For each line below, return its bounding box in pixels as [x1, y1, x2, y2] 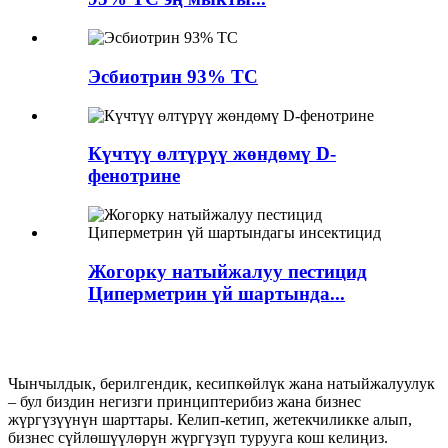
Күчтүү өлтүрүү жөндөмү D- [88, 143, 336, 165]
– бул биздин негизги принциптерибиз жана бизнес [8, 393, 361, 411]
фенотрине [88, 165, 180, 187]
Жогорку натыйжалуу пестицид [88, 260, 367, 282]
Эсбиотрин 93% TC [88, 65, 258, 87]
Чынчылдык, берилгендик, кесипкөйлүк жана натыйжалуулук [8, 375, 435, 393]
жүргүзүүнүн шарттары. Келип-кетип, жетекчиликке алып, [8, 411, 412, 429]
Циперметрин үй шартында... [88, 282, 345, 304]
